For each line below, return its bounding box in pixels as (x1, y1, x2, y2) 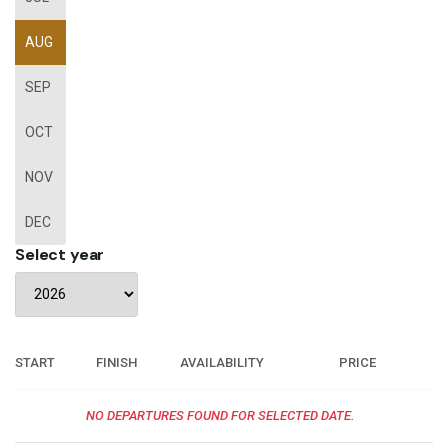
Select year (15, 243, 105, 265)
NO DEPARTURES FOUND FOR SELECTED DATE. (85, 407, 355, 423)
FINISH (96, 354, 137, 370)
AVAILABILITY (180, 354, 264, 370)
